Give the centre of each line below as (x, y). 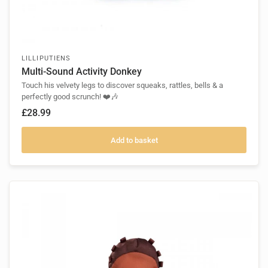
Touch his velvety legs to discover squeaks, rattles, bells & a (122, 86)
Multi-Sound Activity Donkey (82, 72)
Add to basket (134, 140)
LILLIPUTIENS (46, 59)
